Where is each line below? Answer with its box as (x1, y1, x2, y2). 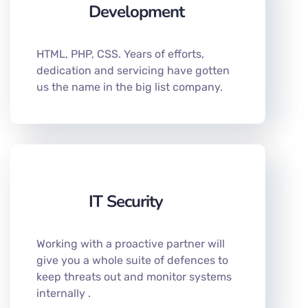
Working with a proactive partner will (36, 236, 225, 250)
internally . (36, 286, 91, 300)
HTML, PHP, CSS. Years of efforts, (36, 47, 204, 60)
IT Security (89, 190, 163, 212)
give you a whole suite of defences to (36, 253, 228, 267)
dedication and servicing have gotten (36, 63, 230, 77)
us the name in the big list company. (36, 80, 223, 93)
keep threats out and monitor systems (36, 269, 232, 283)
